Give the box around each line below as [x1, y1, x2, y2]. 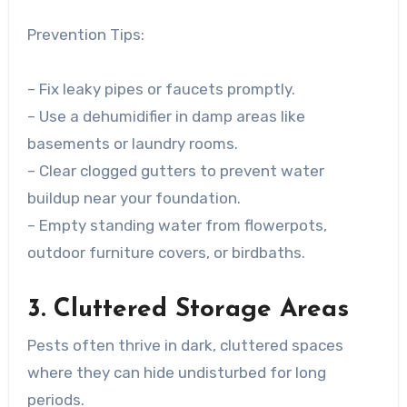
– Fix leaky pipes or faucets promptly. [26, 79, 295, 98]
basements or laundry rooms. [26, 134, 238, 153]
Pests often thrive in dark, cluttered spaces [26, 336, 343, 355]
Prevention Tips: [26, 25, 144, 44]
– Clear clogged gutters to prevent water [26, 161, 324, 180]
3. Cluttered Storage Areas [26, 296, 349, 323]
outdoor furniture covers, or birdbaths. [26, 243, 305, 262]
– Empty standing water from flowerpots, [26, 215, 327, 234]
